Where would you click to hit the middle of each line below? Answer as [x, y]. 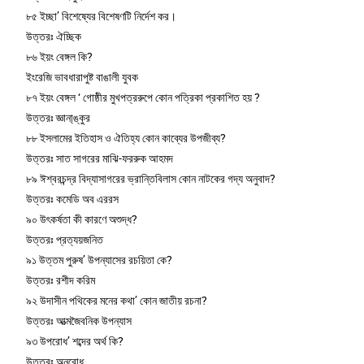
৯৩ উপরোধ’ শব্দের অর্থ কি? [75, 341]
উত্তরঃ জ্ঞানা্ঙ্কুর [58, 117]
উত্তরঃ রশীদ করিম [61, 280]
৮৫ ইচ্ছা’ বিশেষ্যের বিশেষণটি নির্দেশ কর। [102, 16]
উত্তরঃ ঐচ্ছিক [54, 36]
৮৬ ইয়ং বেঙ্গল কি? [60, 56]
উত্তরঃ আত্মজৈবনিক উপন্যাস [79, 321]
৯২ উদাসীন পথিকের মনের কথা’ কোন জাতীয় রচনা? [117, 300]
